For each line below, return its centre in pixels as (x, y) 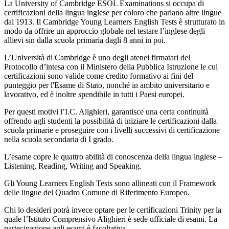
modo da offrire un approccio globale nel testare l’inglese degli (105, 31)
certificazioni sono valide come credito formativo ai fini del (99, 76)
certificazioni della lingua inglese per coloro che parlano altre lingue (113, 13)
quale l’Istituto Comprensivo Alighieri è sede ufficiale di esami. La (111, 219)
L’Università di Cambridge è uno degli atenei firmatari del (97, 58)
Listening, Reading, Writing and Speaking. (73, 166)
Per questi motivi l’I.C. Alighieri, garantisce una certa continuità (106, 112)
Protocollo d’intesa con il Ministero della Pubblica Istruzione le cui (111, 67)
